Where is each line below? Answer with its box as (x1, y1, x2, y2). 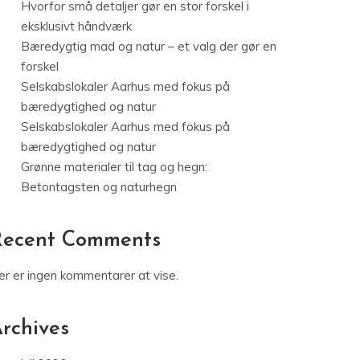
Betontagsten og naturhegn (21, 179, 177, 195)
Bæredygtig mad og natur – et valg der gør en (21, 39, 276, 55)
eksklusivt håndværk (21, 18, 132, 35)
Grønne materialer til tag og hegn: (21, 159, 207, 175)
